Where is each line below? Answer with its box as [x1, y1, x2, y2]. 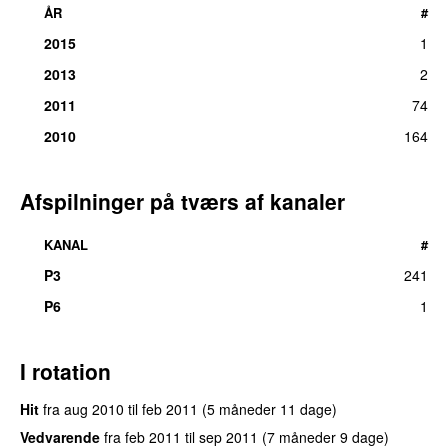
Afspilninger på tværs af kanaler [20, 185, 345, 216]
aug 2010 [64, 398, 124, 419]
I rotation [20, 355, 111, 386]
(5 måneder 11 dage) [202, 398, 337, 419]
